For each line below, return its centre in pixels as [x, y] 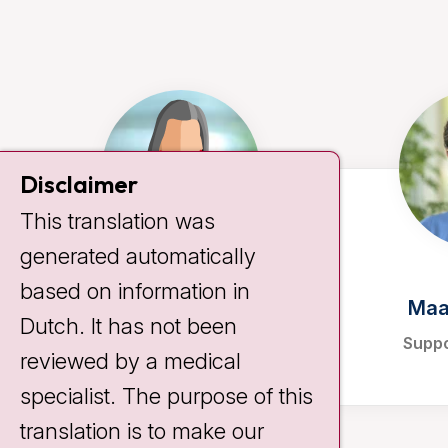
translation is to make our [142, 431]
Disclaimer [79, 184]
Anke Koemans [181, 308]
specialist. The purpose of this [166, 396]
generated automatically [138, 256]
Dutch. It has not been [128, 326]
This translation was [117, 221]
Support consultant [181, 343]
